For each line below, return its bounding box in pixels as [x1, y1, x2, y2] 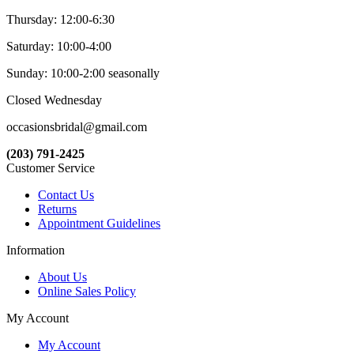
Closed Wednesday [6, 93, 102, 107]
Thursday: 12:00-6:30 [6, 13, 115, 27]
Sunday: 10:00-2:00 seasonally [6, 66, 160, 81]
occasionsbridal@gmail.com [6, 120, 147, 134]
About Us [38, 270, 87, 284]
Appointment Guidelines [38, 217, 160, 231]
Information [6, 243, 65, 258]
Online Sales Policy [38, 284, 136, 299]
